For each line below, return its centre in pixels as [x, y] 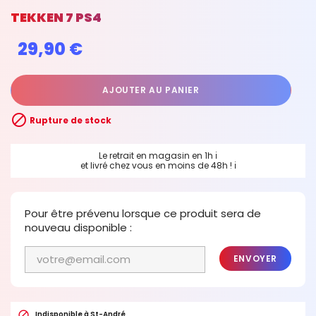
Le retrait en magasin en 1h [157, 156]
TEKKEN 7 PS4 [56, 17]
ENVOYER [255, 259]
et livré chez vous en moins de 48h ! [157, 165]
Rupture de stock [69, 121]
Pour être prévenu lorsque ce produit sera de [143, 213]
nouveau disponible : [78, 227]
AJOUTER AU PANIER [151, 90]
